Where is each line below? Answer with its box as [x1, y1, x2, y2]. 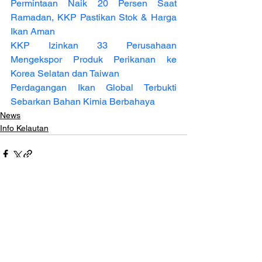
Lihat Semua [140, 215, 187, 225]
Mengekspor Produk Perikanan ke [11, 53, 177, 65]
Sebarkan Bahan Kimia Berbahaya [11, 95, 155, 107]
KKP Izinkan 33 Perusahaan [11, 39, 177, 51]
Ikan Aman [11, 25, 55, 37]
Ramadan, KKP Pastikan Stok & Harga [11, 11, 177, 23]
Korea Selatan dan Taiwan [11, 67, 119, 79]
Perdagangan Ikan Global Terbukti [11, 81, 177, 93]
